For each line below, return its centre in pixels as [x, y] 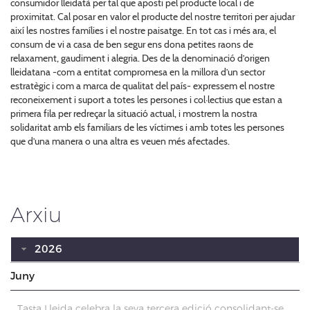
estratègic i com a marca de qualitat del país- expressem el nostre [143, 85]
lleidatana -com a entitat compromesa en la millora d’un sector [138, 72]
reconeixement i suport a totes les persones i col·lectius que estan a [146, 99]
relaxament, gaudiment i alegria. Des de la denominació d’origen [140, 58]
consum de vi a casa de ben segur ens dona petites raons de [132, 44]
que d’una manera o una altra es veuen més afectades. [120, 141]
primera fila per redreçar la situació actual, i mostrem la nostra [134, 113]
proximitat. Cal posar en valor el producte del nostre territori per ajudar [153, 16]
